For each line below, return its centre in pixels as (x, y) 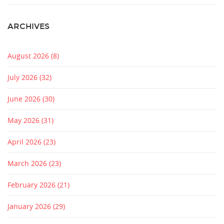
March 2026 (28, 163)
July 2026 (23, 77)
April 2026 (25, 142)
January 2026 (30, 206)
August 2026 (29, 56)
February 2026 (32, 185)
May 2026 (24, 120)
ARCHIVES (28, 26)
